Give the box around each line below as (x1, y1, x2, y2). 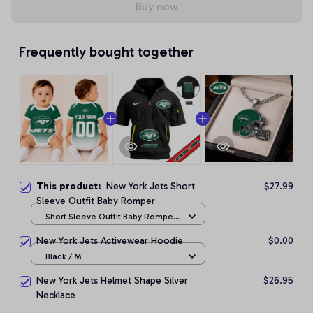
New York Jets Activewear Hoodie (36, 235, 183, 247)
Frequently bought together (18, 43, 194, 60)
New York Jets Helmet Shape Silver (36, 275, 188, 286)
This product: (36, 180, 106, 192)
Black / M (45, 251, 82, 261)
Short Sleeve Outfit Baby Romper (45, 211, 176, 221)
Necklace (36, 289, 75, 301)
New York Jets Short (106, 180, 195, 192)
